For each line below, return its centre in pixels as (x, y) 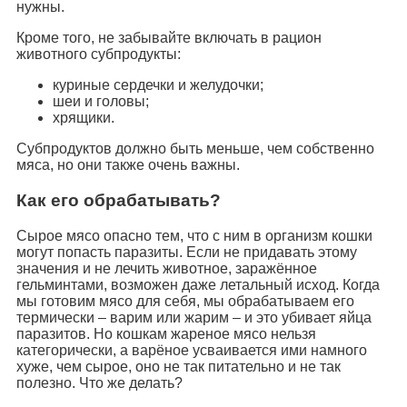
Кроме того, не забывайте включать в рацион (169, 38)
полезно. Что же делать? (99, 382)
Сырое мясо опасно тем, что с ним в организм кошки (194, 235)
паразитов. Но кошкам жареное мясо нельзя (166, 333)
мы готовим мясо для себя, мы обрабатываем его (185, 301)
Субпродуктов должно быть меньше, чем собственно (195, 149)
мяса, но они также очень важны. (128, 165)
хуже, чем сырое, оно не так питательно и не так (179, 366)
